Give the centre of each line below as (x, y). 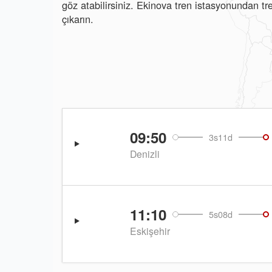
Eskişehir (150, 231)
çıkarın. (78, 19)
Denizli (144, 154)
